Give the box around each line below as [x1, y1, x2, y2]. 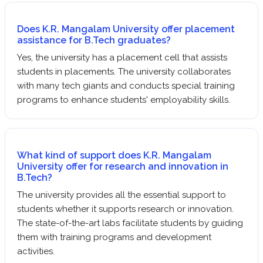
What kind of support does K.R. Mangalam [17, 150, 211, 161]
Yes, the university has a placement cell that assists [17, 52, 227, 63]
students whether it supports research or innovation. [17, 204, 234, 215]
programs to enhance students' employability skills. [17, 95, 230, 106]
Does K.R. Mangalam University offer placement [17, 23, 235, 35]
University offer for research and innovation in [17, 161, 228, 173]
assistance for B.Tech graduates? [17, 35, 171, 46]
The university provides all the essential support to [17, 190, 226, 201]
